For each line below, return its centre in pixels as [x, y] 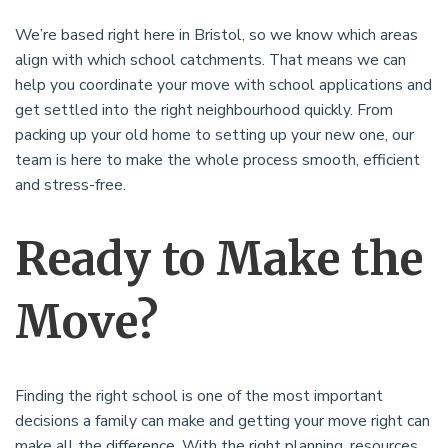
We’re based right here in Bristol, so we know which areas [216, 35]
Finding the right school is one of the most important [199, 396]
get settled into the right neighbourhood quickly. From [204, 110]
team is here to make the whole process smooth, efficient [217, 160]
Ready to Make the [219, 259]
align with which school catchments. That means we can [210, 60]
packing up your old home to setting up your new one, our [214, 135]
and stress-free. [70, 185]
